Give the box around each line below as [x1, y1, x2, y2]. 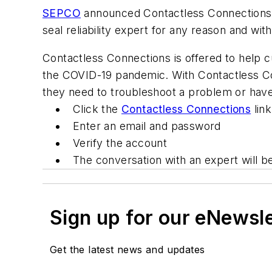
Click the [73, 102, 121, 115]
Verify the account [73, 136, 168, 149]
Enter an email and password [73, 119, 225, 132]
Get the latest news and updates [50, 243, 205, 256]
